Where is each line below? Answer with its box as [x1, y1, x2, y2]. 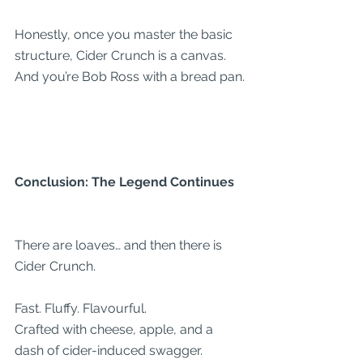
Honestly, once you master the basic [15, 27, 236, 42]
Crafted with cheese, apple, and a [15, 322, 216, 337]
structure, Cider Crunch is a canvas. [15, 48, 229, 63]
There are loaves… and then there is [15, 237, 225, 253]
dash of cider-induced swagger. [15, 343, 203, 358]
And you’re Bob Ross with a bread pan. [15, 69, 245, 84]
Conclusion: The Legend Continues [15, 174, 234, 190]
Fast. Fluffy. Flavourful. [15, 301, 147, 316]
